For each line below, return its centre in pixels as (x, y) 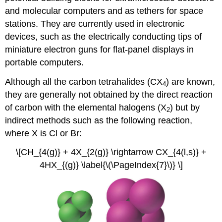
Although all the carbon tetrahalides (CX (84, 82)
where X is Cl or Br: (44, 133)
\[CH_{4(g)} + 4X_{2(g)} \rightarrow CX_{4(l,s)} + (111, 152)
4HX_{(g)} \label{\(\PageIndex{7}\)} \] (111, 165)
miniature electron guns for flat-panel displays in (100, 49)
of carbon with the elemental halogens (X (86, 107)
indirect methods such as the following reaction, (99, 120)
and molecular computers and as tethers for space (104, 11)
